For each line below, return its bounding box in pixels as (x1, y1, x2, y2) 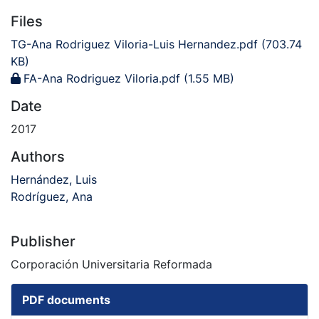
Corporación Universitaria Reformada (11, 257, 212, 272)
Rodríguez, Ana (11, 189, 93, 204)
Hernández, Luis (11, 172, 97, 187)
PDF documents (22, 293, 110, 308)
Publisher (11, 233, 75, 251)
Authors (11, 148, 65, 166)
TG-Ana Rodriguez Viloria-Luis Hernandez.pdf (11, 37, 258, 52)
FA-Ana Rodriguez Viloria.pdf (23, 71, 180, 86)
